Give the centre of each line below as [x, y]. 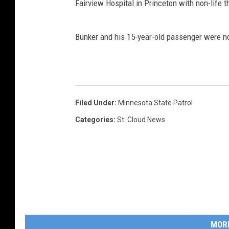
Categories [94, 120]
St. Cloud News [141, 120]
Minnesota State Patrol [155, 103]
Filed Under [95, 103]
